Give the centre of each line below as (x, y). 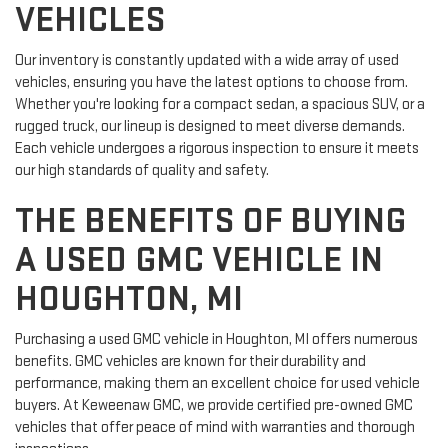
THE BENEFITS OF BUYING (210, 222)
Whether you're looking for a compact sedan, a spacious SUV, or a (220, 105)
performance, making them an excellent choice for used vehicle (217, 384)
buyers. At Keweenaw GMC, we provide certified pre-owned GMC (214, 406)
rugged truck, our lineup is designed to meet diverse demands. (210, 127)
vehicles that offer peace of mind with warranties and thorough (215, 428)
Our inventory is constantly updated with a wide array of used (207, 61)
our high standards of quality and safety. (142, 171)
